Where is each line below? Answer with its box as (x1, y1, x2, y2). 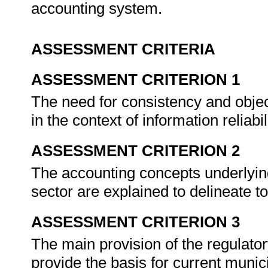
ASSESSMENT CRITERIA (31, 40, 215, 58)
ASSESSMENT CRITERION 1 (31, 71, 240, 89)
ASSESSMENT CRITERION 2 (31, 142, 240, 160)
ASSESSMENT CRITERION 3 (31, 213, 240, 231)
